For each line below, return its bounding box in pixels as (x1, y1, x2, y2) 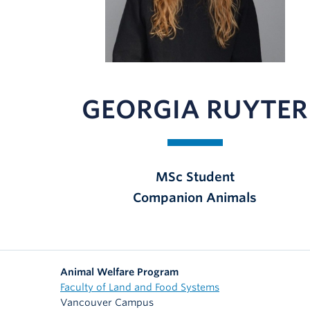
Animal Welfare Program (60, 266, 179, 277)
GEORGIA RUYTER (82, 94, 309, 125)
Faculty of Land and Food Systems (60, 282, 219, 293)
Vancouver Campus (60, 297, 154, 308)
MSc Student (155, 170, 235, 184)
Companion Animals (133, 190, 257, 205)
